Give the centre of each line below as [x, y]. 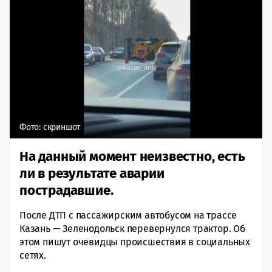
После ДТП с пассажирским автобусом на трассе [128, 215]
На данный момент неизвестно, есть [132, 156]
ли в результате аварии [92, 173]
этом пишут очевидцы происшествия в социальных [135, 242]
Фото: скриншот [50, 127]
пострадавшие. [66, 190]
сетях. [33, 255]
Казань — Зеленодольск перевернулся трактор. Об [132, 228]
